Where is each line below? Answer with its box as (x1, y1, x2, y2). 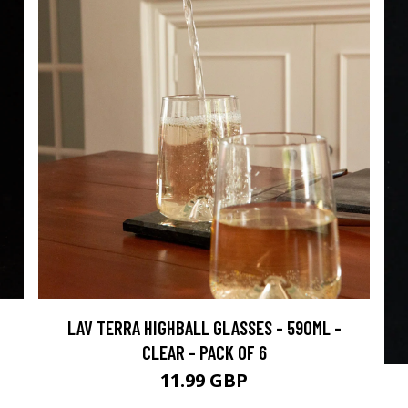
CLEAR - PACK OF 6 (141, 341, 267, 363)
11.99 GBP (160, 368, 248, 393)
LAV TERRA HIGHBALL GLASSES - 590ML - (66, 316, 342, 339)
